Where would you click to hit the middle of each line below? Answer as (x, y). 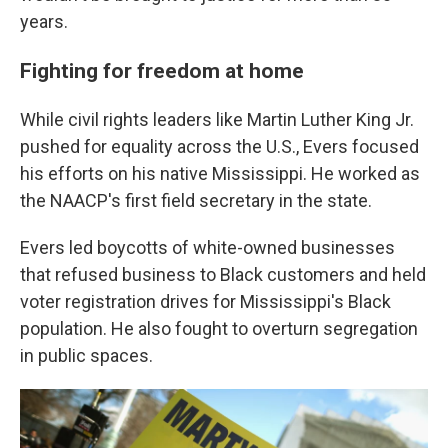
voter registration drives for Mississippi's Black (205, 301)
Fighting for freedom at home (162, 70)
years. (44, 21)
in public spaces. (86, 355)
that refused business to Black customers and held (223, 274)
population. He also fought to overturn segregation (219, 328)
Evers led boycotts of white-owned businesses (207, 247)
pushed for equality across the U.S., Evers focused (219, 146)
